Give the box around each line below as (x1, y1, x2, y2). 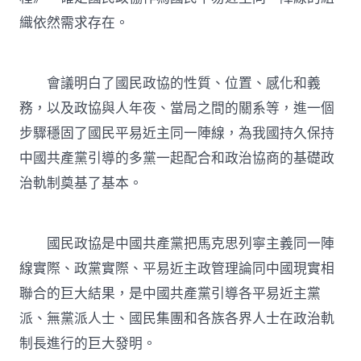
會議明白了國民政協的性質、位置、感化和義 (19, 74, 322, 93)
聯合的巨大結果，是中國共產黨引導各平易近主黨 (19, 284, 322, 304)
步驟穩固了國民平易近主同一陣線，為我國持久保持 (19, 124, 335, 143)
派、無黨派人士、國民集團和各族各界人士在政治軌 (19, 309, 335, 329)
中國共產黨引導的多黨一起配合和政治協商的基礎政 (19, 149, 335, 168)
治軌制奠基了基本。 (19, 174, 143, 193)
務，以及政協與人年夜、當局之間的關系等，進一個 (19, 99, 335, 118)
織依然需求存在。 (19, 14, 130, 33)
